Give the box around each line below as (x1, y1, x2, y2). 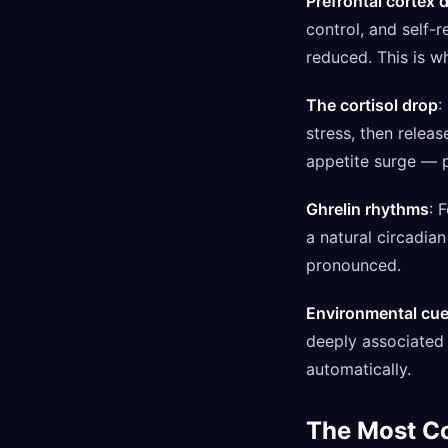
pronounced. (306, 254, 401, 275)
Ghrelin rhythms (306, 198, 429, 219)
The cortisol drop (306, 94, 438, 115)
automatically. (306, 358, 411, 379)
